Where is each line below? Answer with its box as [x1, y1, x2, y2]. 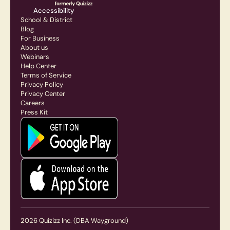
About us [21, 43, 48, 52]
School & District [21, 15, 72, 25]
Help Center [21, 62, 56, 71]
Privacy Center [21, 89, 65, 99]
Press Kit [21, 108, 48, 117]
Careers [21, 99, 45, 108]
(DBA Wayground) [73, 216, 128, 225]
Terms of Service [21, 71, 71, 80]
